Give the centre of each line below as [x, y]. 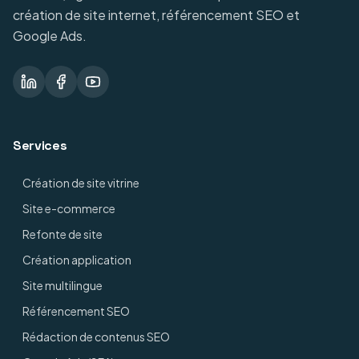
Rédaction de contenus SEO [96, 337]
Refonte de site [63, 234]
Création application [77, 260]
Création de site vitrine [81, 183]
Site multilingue [63, 285]
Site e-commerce [69, 208]
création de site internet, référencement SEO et [156, 15]
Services [40, 145]
